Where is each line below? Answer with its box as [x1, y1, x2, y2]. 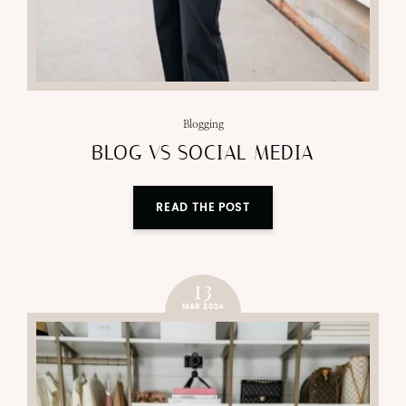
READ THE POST [156, 202, 250, 214]
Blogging [182, 118, 224, 131]
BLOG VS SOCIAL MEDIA [92, 141, 314, 166]
